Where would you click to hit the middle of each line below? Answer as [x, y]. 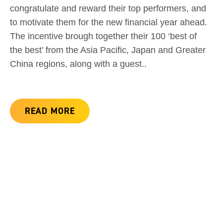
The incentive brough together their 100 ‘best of [103, 36]
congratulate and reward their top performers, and [108, 9]
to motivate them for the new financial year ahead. [109, 23]
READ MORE [50, 111]
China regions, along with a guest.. [78, 64]
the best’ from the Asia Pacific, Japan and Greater [108, 50]
